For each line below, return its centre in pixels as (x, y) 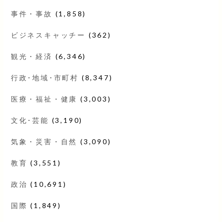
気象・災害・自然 (44, 141)
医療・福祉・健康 (44, 99)
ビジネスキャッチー (48, 35)
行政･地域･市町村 (45, 77)
